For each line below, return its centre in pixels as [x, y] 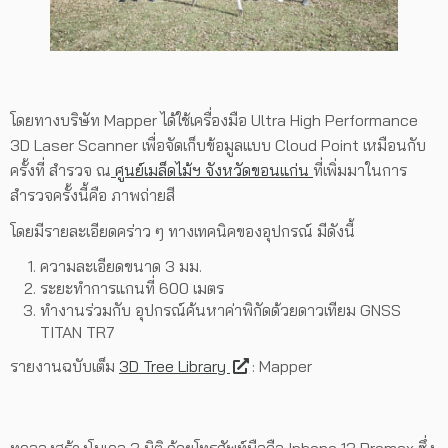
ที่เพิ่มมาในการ [360, 170]
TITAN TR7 [77, 332]
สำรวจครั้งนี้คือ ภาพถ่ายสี [92, 195]
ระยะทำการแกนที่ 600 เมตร [132, 288]
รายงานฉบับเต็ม [64, 366]
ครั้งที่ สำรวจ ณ [60, 170]
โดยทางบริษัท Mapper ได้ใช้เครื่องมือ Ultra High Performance [214, 120]
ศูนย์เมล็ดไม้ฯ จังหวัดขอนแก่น [212, 170]
